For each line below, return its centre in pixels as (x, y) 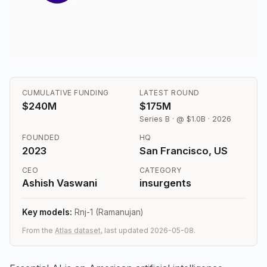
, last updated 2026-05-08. (148, 230)
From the (38, 230)
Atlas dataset (78, 230)
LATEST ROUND (170, 93)
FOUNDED (41, 138)
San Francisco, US (184, 150)
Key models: (47, 212)
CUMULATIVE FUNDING (66, 93)
